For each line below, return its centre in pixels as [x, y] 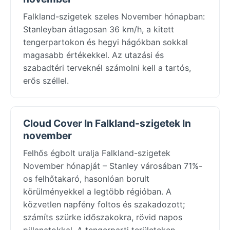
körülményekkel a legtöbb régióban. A [97, 191]
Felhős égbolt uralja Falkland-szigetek [97, 153]
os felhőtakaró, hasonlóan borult [86, 178]
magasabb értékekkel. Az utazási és [93, 55]
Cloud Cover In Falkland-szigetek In [107, 123]
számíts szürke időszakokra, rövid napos [103, 217]
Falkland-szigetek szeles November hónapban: [114, 16]
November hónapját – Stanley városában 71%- [113, 166]
